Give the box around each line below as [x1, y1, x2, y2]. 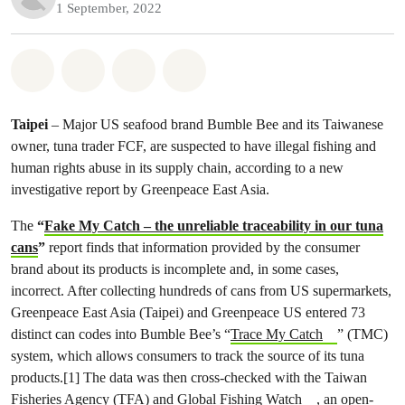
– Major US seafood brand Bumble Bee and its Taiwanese [48, 116, 383, 133]
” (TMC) [336, 325, 388, 343]
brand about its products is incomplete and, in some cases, [11, 260, 339, 278]
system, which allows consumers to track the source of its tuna [11, 347, 364, 364]
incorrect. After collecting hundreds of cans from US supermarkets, [11, 282, 391, 299]
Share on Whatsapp [42, 57, 184, 77]
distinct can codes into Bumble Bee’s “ [11, 325, 231, 343]
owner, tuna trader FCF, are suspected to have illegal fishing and [11, 137, 376, 155]
